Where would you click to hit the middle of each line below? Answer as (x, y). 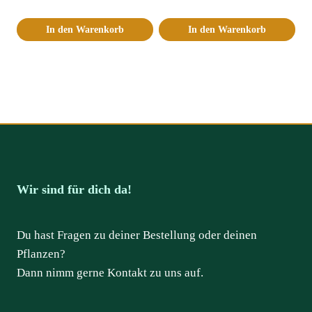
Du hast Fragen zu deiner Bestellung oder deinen (137, 235)
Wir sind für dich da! (74, 190)
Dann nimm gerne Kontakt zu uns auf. (110, 273)
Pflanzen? (41, 254)
